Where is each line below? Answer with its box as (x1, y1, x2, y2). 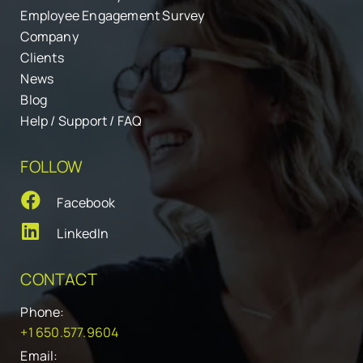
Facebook (57, 194, 116, 212)
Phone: (20, 303, 65, 322)
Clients (20, 49, 64, 67)
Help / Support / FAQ (20, 112, 143, 130)
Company (20, 28, 79, 46)
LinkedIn (57, 224, 109, 243)
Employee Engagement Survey (20, 6, 205, 25)
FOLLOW (20, 156, 83, 178)
